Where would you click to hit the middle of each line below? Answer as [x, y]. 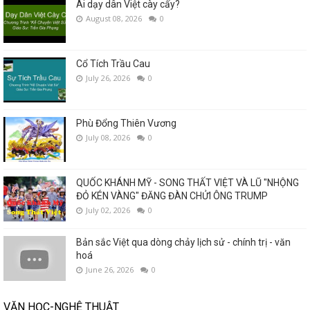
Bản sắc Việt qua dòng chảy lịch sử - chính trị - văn [183, 243]
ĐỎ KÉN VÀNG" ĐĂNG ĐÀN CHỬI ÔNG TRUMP [172, 196]
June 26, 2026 [110, 270]
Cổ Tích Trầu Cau [113, 64]
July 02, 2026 [108, 210]
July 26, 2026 [108, 78]
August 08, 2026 [114, 19]
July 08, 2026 [108, 138]
